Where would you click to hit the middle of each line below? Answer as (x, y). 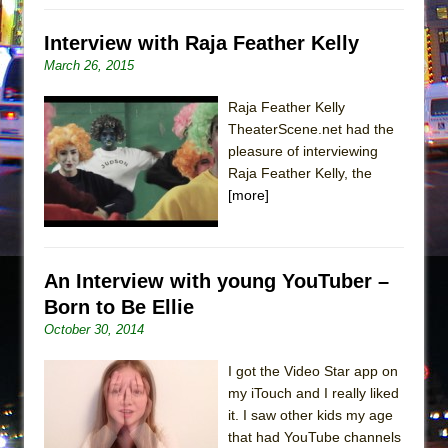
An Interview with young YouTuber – (216, 280)
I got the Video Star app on (313, 370)
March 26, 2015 (89, 65)
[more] (248, 194)
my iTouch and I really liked (313, 392)
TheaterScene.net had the (311, 128)
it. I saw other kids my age (310, 414)
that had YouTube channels (314, 436)
